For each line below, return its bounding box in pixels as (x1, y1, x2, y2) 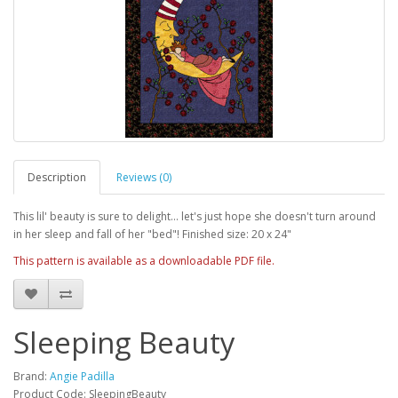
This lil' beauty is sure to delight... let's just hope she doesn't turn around (13, 209, 376, 225)
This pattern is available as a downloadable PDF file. (13, 253, 275, 269)
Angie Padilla (50, 369, 115, 385)
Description (28, 170, 86, 186)
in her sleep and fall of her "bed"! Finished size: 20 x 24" (13, 227, 291, 243)
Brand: (13, 369, 50, 385)
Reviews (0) (116, 170, 171, 186)
